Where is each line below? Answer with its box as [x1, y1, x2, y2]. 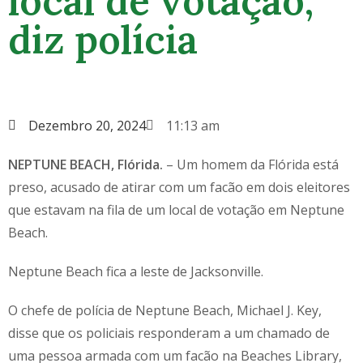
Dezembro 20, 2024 [28, 116, 146, 135]
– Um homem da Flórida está [163, 155, 339, 173]
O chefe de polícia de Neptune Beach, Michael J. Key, [8, 301, 322, 319]
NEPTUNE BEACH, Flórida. [8, 155, 163, 173]
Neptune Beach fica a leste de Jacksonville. [8, 262, 263, 280]
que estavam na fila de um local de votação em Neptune [8, 200, 344, 219]
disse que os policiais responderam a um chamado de [8, 323, 330, 342]
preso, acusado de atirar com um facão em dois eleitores [8, 177, 350, 196]
